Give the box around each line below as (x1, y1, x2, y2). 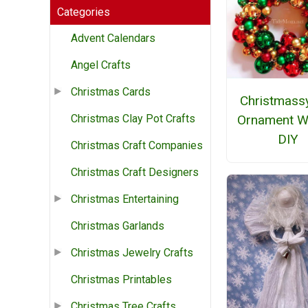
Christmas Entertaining (71, 192, 179, 206)
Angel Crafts (71, 58, 131, 72)
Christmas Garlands (71, 219, 164, 233)
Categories (57, 5, 110, 19)
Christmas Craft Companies (71, 139, 203, 153)
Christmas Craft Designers (71, 166, 199, 179)
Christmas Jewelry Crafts (71, 246, 193, 260)
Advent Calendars (71, 32, 155, 45)
